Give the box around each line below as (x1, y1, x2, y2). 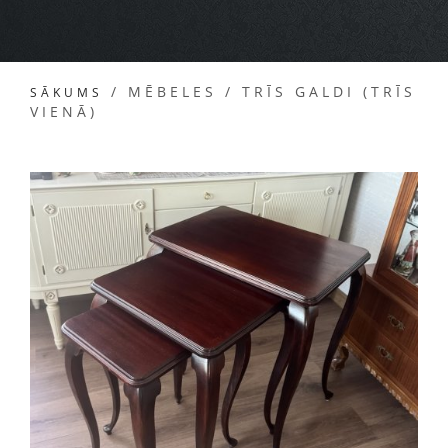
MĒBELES (128, 82, 217, 101)
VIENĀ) (30, 102, 98, 121)
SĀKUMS (30, 84, 103, 101)
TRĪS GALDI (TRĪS (242, 82, 416, 101)
